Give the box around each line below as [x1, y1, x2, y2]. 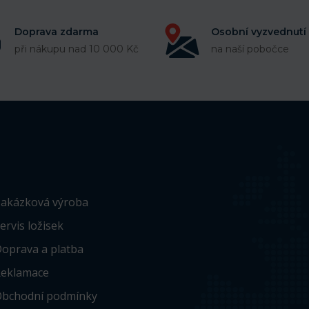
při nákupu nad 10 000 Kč [14, 43, 139, 56]
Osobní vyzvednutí [211, 26, 306, 39]
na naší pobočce [211, 43, 289, 56]
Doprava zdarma [14, 26, 99, 39]
